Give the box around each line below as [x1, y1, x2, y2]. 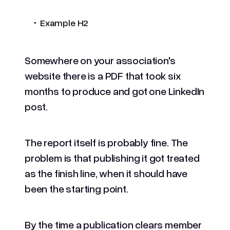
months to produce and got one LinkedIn [25, 84, 205, 97]
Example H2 [40, 16, 89, 28]
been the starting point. [25, 182, 128, 195]
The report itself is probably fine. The [25, 136, 188, 148]
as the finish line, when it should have [25, 166, 187, 179]
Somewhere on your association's [25, 53, 176, 66]
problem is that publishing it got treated [25, 151, 200, 164]
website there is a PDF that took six [25, 69, 181, 82]
